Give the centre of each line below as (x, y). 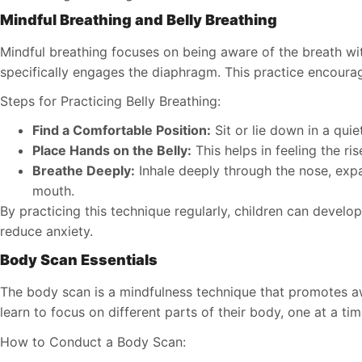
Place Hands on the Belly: (112, 151)
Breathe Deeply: (84, 171)
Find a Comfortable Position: (122, 130)
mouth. (53, 191)
